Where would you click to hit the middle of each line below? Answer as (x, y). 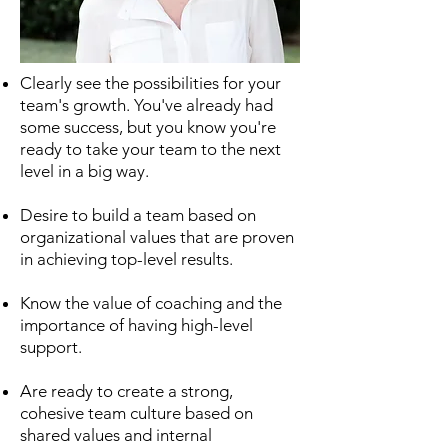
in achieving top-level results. (126, 259)
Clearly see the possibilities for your (150, 83)
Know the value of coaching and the (151, 303)
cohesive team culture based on (136, 413)
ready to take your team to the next (150, 149)
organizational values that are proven (157, 237)
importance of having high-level (136, 325)
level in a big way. (84, 171)
